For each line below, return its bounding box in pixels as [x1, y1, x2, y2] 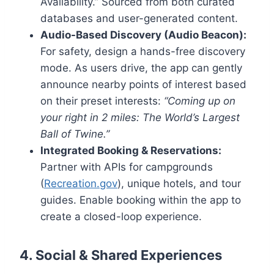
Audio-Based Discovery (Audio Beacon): [40, 29, 246, 42]
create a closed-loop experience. [40, 210, 202, 223]
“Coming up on [164, 95, 235, 108]
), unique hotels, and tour [117, 177, 241, 190]
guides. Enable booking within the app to [40, 194, 241, 207]
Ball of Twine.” [40, 128, 109, 141]
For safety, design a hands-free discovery [40, 45, 245, 58]
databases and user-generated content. [40, 12, 238, 25]
